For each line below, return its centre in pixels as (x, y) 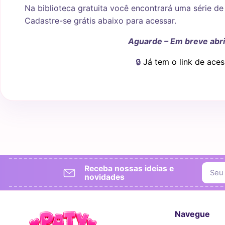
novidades (104, 177)
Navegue (192, 214)
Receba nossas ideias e (129, 168)
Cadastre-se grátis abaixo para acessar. (100, 20)
